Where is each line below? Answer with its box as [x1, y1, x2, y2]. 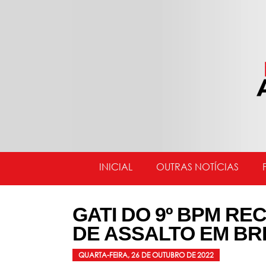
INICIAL [99, 160, 132, 173]
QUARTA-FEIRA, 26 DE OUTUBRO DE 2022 [78, 250, 214, 259]
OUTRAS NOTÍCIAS [156, 160, 239, 173]
